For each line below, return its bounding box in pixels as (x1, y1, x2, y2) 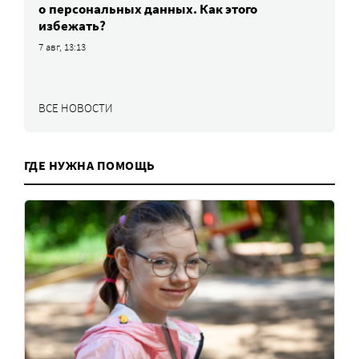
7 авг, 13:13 (38, 39, 87, 54)
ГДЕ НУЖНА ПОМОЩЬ (24, 156, 155, 173)
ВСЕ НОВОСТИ (38, 99, 113, 115)
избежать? (38, 16, 106, 34)
